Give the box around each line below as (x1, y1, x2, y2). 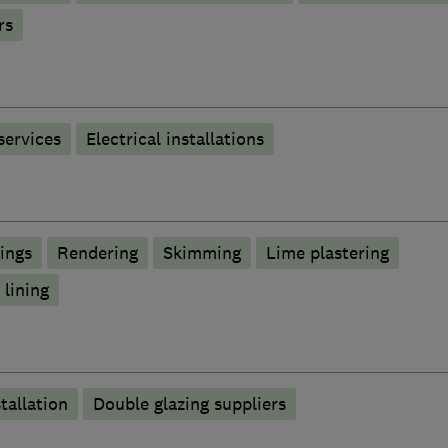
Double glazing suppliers (92, 392, 286, 415)
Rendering (56, 241, 138, 264)
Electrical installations (85, 127, 264, 150)
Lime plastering (265, 241, 389, 264)
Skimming (162, 241, 241, 264)
